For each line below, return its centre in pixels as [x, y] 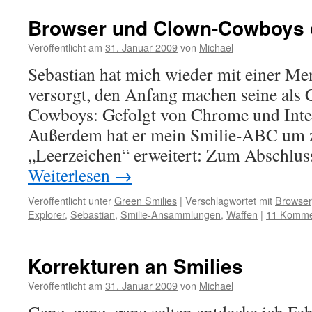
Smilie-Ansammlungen [171, 214]
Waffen [242, 214]
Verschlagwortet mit [229, 200]
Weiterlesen [71, 175]
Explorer [46, 214]
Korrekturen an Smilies [135, 266]
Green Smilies [146, 200]
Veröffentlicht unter [70, 200]
